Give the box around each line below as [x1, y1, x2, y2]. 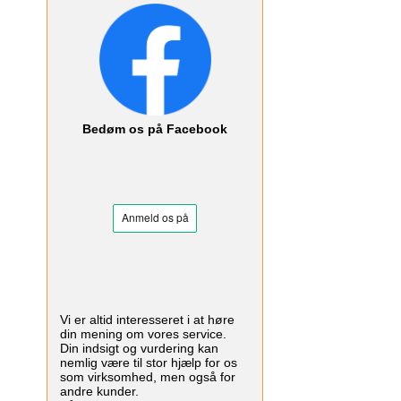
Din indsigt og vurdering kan [60, 341, 218, 356]
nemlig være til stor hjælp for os [60, 355, 237, 371]
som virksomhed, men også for [60, 370, 235, 385]
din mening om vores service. [60, 327, 226, 342]
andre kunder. [60, 384, 139, 399]
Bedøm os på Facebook [82, 122, 228, 137]
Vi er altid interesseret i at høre [60, 312, 235, 328]
